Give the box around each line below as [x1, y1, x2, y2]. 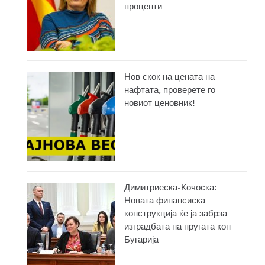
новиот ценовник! [124, 98, 195, 109]
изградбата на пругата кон [124, 221, 231, 232]
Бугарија [124, 234, 159, 245]
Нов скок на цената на [124, 72, 215, 83]
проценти [124, 1, 162, 12]
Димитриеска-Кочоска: [124, 182, 216, 193]
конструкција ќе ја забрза [124, 208, 227, 219]
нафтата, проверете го [124, 85, 215, 96]
